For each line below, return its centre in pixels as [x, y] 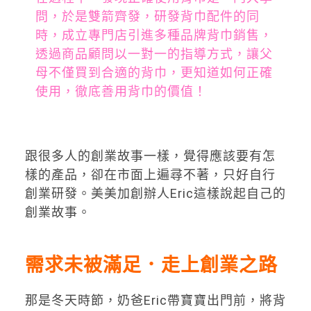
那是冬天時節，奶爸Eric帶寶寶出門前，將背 [155, 300]
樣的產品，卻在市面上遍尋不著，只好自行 [150, 175]
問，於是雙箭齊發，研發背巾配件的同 [147, 16]
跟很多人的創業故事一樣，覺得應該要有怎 [150, 156]
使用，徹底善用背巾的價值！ [121, 91]
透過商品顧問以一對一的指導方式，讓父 [154, 54]
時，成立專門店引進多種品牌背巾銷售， [154, 35]
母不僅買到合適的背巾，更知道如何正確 [154, 73]
